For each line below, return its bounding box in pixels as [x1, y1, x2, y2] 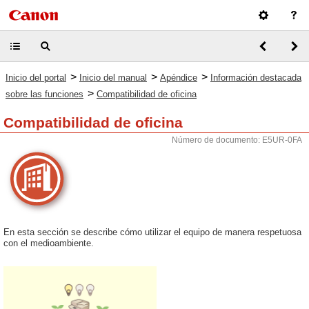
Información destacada [210, 72, 301, 83]
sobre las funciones [6, 89, 83, 99]
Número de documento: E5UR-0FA [172, 135, 302, 145]
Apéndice [160, 72, 197, 83]
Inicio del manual [79, 72, 147, 83]
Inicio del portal [6, 72, 66, 83]
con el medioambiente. [3, 238, 94, 248]
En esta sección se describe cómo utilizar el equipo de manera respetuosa [3, 227, 301, 237]
